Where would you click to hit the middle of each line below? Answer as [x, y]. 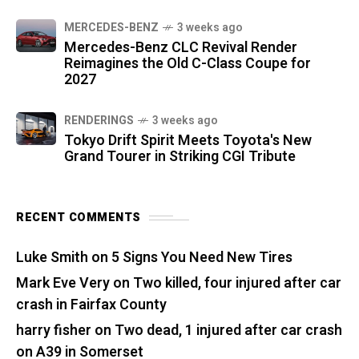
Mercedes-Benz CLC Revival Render [181, 48]
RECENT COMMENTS [79, 218]
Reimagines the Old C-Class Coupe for [188, 64]
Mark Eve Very [63, 284]
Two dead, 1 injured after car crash [228, 331]
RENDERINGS [99, 121]
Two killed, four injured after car [237, 284]
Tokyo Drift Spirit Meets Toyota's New [188, 141]
